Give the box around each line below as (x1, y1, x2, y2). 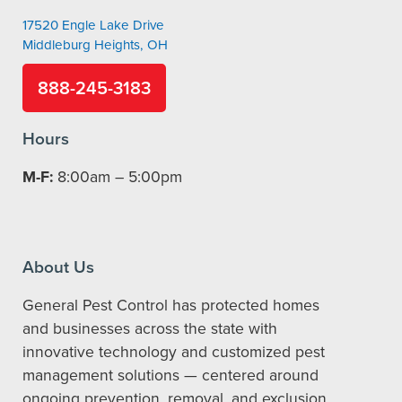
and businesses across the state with (22, 317, 277, 340)
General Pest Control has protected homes (22, 293, 319, 317)
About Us (22, 254, 94, 280)
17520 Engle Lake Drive (22, 15, 164, 35)
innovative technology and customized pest (22, 340, 325, 363)
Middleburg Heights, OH (22, 35, 168, 55)
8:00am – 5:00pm (53, 165, 182, 188)
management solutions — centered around (22, 363, 319, 387)
